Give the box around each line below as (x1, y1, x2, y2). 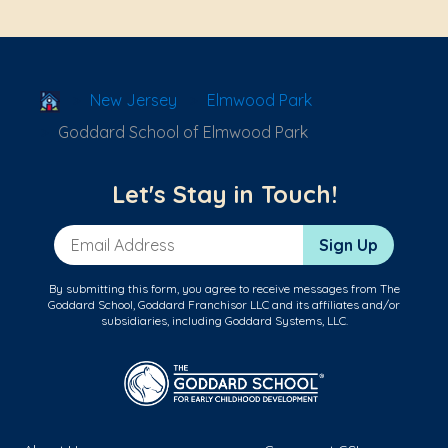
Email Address (53, 225, 161, 246)
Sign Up (319, 235, 378, 256)
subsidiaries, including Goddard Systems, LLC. (100, 313, 348, 329)
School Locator (59, 89, 172, 110)
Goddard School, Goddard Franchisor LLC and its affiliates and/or (48, 297, 400, 313)
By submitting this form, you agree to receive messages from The (48, 281, 400, 297)
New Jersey (90, 90, 177, 111)
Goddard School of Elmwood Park (58, 122, 308, 143)
